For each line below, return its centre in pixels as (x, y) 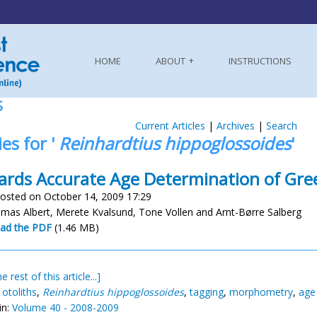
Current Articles (170, 126)
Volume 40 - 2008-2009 (65, 307)
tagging (207, 292)
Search (281, 126)
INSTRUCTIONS (260, 61)
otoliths (19, 292)
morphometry (261, 292)
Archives (235, 126)
